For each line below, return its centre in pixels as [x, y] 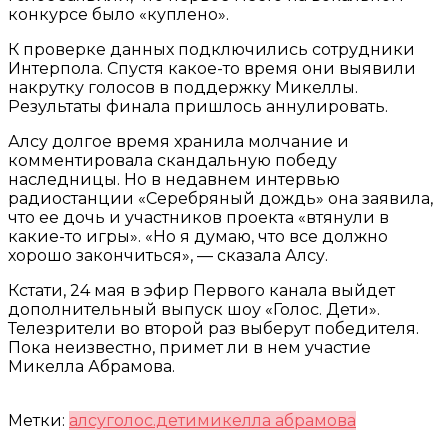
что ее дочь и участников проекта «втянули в [198, 217]
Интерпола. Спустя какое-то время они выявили [212, 68]
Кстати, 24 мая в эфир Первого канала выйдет [201, 290]
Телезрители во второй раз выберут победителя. [213, 328]
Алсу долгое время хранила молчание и [178, 141]
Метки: [36, 420]
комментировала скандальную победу [172, 160]
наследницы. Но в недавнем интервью [174, 179]
